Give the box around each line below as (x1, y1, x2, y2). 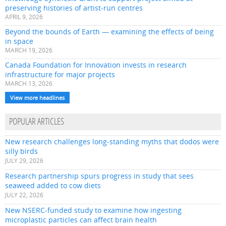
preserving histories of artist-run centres (5, 3, 143, 13)
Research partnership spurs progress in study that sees (5, 171, 194, 181)
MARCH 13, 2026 (5, 80, 52, 88)
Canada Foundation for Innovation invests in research (5, 60, 187, 70)
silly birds (5, 146, 38, 156)
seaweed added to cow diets (5, 181, 101, 191)
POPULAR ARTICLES (9, 118, 64, 128)
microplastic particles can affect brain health (5, 215, 157, 225)
